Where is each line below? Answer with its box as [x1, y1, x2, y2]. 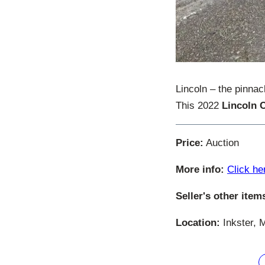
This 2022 [176, 100, 222, 112]
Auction [203, 137, 239, 149]
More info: [176, 164, 224, 176]
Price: [176, 137, 203, 149]
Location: [176, 217, 220, 229]
